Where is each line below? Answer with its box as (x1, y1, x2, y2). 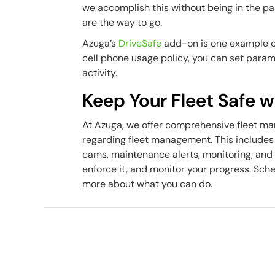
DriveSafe (118, 37, 165, 50)
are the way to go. (82, 16, 165, 29)
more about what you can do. (82, 177, 213, 190)
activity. (82, 66, 120, 79)
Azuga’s (82, 37, 119, 50)
